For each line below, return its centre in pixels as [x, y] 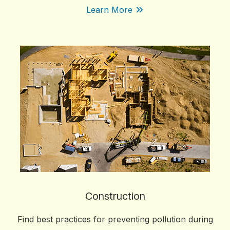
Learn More [109, 10]
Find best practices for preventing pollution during [115, 219]
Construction [115, 196]
